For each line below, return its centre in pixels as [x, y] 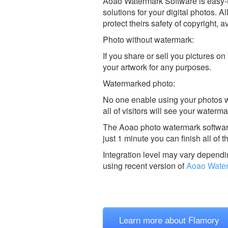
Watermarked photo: [139, 83]
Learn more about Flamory [169, 219]
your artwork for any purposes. [157, 67]
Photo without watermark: [148, 39]
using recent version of [145, 165]
